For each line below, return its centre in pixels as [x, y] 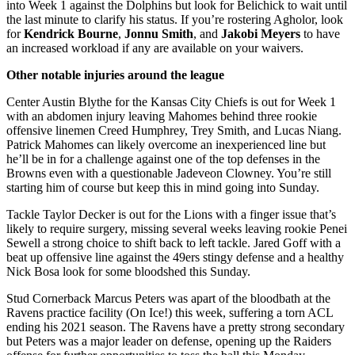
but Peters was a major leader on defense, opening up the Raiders [169, 341]
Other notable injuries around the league [115, 74]
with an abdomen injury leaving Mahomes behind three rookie [162, 116]
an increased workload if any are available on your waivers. [157, 48]
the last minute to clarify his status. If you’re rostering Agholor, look [175, 19]
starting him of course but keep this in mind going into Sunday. [164, 187]
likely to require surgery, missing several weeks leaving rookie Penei [177, 228]
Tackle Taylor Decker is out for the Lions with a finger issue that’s [171, 214]
